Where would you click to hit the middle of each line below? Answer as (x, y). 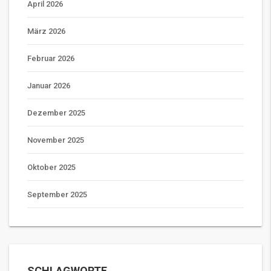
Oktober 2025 (51, 168)
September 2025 (57, 195)
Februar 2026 (51, 59)
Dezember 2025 (56, 113)
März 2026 (46, 31)
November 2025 (56, 140)
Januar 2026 (49, 86)
